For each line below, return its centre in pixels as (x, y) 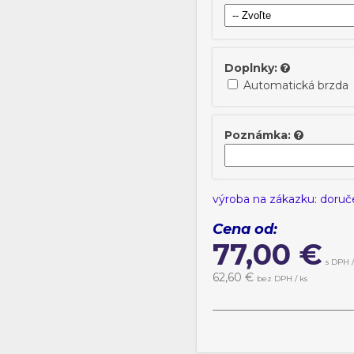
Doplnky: (251, 68)
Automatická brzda (296, 85)
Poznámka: (258, 135)
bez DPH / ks (282, 279)
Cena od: (245, 229)
